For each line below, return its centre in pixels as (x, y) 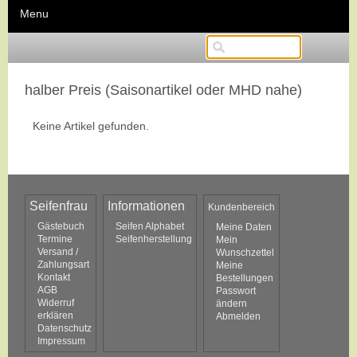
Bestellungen (244, 278)
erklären (56, 316)
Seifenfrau (59, 206)
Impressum (62, 341)
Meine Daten (243, 227)
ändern (231, 304)
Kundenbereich (241, 207)
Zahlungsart (64, 265)
